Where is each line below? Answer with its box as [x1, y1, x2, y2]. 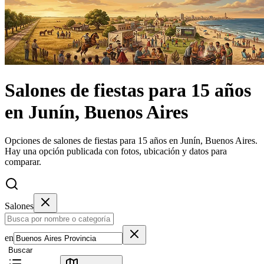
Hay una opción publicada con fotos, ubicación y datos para [5, 146, 227, 157]
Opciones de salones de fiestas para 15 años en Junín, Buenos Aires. [5, 136, 258, 146]
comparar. [5, 157, 41, 167]
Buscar [8, 246, 32, 255]
